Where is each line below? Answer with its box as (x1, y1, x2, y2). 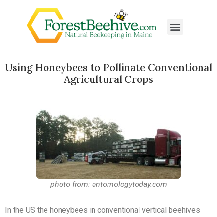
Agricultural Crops (64, 73, 153, 86)
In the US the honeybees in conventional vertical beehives (5, 205, 200, 215)
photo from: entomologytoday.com (50, 180, 167, 189)
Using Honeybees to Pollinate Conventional (5, 61, 212, 75)
